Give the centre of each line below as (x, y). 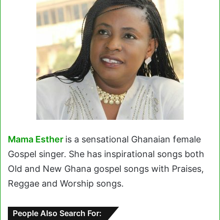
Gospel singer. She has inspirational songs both (106, 154)
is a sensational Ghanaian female (133, 139)
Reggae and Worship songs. (66, 183)
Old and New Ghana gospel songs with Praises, (106, 169)
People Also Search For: (57, 213)
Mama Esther (36, 139)
